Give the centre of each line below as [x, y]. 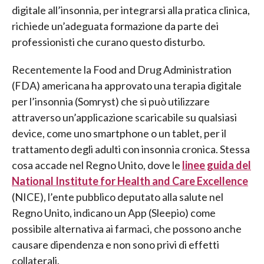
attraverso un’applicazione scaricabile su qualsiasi [124, 117]
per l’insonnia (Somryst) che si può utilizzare [111, 101]
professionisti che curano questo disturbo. [108, 42]
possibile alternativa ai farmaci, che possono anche [127, 228]
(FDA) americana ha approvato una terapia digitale [127, 85]
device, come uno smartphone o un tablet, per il [119, 133]
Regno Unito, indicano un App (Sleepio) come [114, 212]
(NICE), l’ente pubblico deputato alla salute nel [118, 197]
